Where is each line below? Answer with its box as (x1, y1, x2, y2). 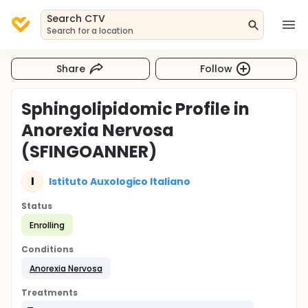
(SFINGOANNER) (21, 140, 157, 163)
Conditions (21, 243, 74, 255)
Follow (200, 61, 233, 76)
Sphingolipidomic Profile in (21, 98, 250, 120)
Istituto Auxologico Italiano (49, 174, 191, 188)
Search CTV (47, 12, 105, 25)
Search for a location (47, 25, 134, 36)
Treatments (21, 287, 78, 298)
